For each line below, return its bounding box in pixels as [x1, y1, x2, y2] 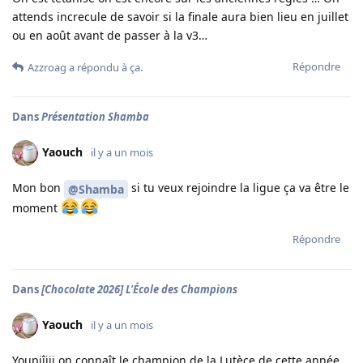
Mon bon [12, 180, 64, 196]
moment [12, 199, 61, 216]
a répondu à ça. [66, 60, 143, 75]
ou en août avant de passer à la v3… [12, 28, 207, 44]
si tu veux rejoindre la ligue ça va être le [128, 180, 349, 196]
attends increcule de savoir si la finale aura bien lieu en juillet [12, 9, 348, 25]
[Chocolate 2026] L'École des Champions [41, 281, 237, 297]
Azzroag [28, 60, 66, 75]
